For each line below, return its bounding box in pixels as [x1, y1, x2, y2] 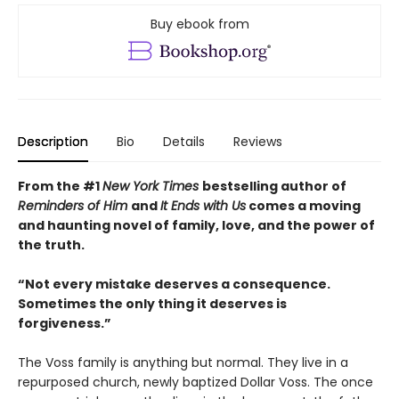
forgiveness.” [18, 314, 111, 333]
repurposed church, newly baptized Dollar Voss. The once [18, 373, 373, 392]
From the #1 [18, 177, 102, 196]
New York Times [102, 177, 202, 196]
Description [18, 133, 88, 151]
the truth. [18, 236, 85, 255]
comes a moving [246, 197, 361, 216]
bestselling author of [202, 177, 346, 196]
